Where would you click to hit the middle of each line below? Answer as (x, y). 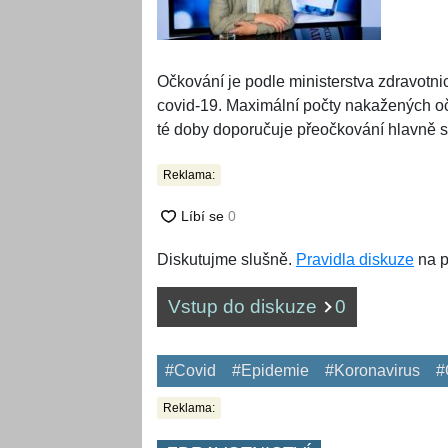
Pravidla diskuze (355, 260)
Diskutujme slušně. (226, 260)
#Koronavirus (372, 371)
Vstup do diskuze (245, 307)
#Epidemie (270, 371)
